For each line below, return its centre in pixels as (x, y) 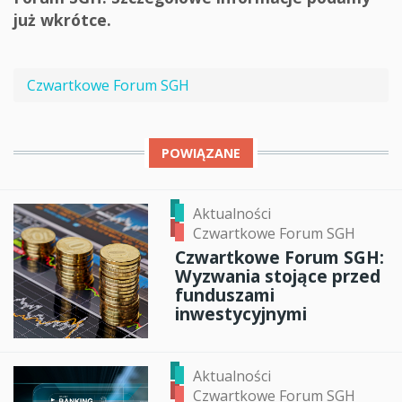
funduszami (225, 294)
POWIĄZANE (201, 153)
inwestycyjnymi (241, 313)
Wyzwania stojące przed (278, 275)
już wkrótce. (62, 20)
